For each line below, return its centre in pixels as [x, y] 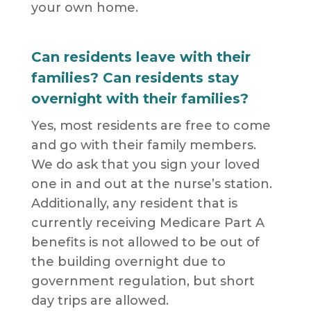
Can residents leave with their [141, 57]
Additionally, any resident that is [134, 204]
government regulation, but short [143, 281]
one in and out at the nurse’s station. [151, 184]
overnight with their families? [140, 99]
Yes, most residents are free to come [151, 126]
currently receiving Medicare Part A [148, 223]
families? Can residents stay [135, 78]
